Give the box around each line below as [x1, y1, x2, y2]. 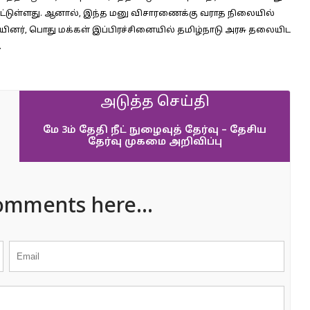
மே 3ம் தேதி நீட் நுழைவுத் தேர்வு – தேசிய [43, 125, 266, 136]
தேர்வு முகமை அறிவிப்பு [87, 136, 222, 148]
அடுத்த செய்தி [100, 94, 210, 111]
